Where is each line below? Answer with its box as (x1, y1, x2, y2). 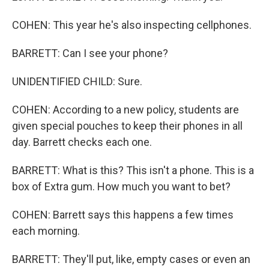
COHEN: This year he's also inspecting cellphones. (12, 19, 252, 31)
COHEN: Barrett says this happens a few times (12, 208, 234, 221)
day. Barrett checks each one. (12, 136, 152, 148)
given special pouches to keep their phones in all (12, 119, 243, 132)
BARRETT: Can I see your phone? (12, 47, 168, 59)
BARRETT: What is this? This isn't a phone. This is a (12, 164, 254, 177)
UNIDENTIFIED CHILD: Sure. (12, 75, 142, 88)
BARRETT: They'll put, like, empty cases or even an (12, 253, 250, 265)
